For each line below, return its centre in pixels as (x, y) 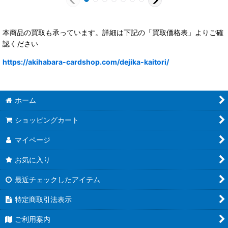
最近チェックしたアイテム (58, 180)
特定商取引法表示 (44, 199)
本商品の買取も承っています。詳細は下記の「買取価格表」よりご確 (113, 33)
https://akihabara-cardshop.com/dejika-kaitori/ (86, 62)
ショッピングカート (47, 120)
